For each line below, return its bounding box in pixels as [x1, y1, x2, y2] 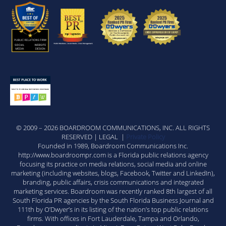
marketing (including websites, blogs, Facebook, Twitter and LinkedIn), [11, 168, 215, 178]
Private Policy [126, 132, 165, 142]
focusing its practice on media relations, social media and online [19, 159, 207, 169]
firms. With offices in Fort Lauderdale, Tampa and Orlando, [27, 214, 199, 223]
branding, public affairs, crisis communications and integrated [22, 178, 204, 187]
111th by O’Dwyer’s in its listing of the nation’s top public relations [18, 205, 208, 214]
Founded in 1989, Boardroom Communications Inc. [38, 141, 188, 151]
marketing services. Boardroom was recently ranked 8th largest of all [14, 187, 212, 196]
